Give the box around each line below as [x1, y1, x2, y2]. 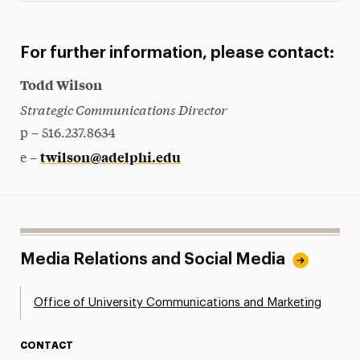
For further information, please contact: [19, 44, 334, 61]
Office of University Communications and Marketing [33, 296, 321, 309]
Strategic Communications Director [19, 99, 227, 118]
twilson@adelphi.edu [39, 147, 181, 166]
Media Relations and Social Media [19, 251, 285, 268]
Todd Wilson [19, 75, 102, 93]
